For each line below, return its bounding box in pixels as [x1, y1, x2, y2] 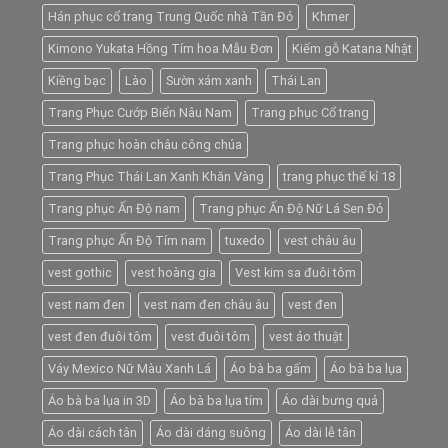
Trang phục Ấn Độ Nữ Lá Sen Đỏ [199, 201, 383, 217]
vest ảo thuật [269, 329, 343, 345]
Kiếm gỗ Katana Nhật [292, 41, 412, 57]
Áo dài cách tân [48, 425, 137, 441]
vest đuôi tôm [171, 329, 250, 345]
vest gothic [48, 265, 112, 281]
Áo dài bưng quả [282, 393, 378, 409]
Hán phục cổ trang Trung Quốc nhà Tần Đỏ [48, 9, 293, 25]
